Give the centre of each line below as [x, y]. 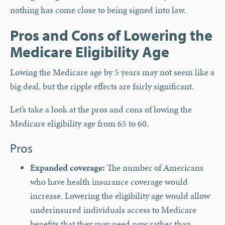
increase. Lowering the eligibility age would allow [120, 196]
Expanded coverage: [68, 168]
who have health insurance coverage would [109, 182]
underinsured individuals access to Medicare [113, 210]
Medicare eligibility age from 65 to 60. [79, 124]
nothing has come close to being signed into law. [98, 10]
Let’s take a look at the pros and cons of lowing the [101, 109]
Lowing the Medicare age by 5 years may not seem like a [112, 72]
